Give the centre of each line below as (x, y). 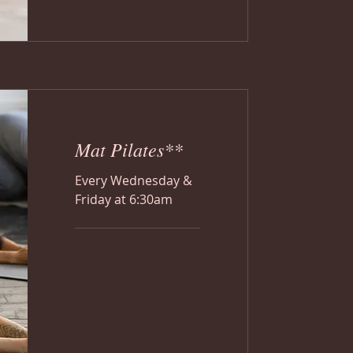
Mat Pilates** (129, 149)
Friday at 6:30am (124, 199)
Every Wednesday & (134, 180)
